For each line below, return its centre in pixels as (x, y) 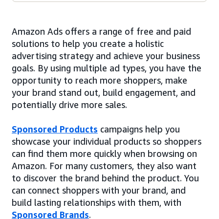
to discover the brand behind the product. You (105, 178)
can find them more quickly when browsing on (104, 153)
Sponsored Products (55, 129)
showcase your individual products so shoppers (107, 141)
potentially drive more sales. (69, 104)
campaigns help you (139, 129)
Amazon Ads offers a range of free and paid (101, 31)
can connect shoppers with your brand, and (99, 190)
